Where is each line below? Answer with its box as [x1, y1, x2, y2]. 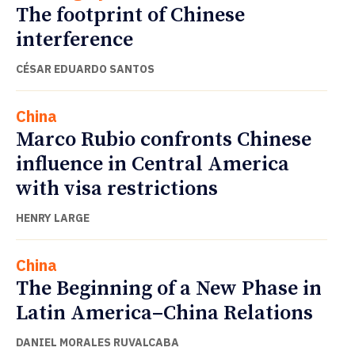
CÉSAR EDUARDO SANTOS [16, 62, 155, 77]
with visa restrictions [16, 176, 218, 203]
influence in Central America [16, 151, 289, 178]
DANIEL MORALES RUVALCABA [16, 335, 179, 350]
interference [16, 27, 133, 54]
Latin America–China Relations [16, 300, 313, 327]
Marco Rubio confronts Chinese [16, 127, 311, 154]
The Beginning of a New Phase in [16, 276, 322, 303]
